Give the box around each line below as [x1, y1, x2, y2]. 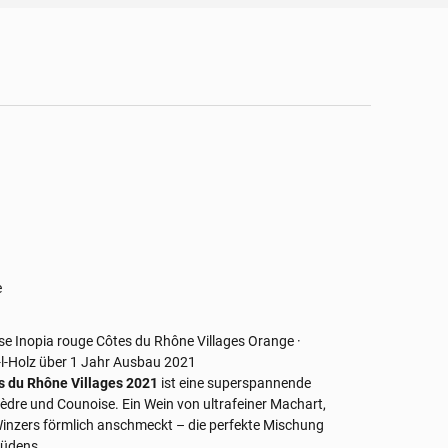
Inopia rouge [15, 333, 94, 349]
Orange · [248, 333, 302, 349]
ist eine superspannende [158, 375, 312, 391]
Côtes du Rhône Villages [96, 333, 246, 349]
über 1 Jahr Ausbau [39, 354, 162, 370]
